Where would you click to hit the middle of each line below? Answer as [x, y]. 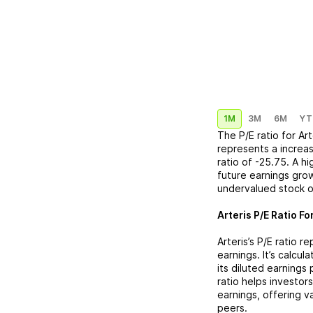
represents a [247, 148]
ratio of [235, 162]
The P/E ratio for [258, 135]
